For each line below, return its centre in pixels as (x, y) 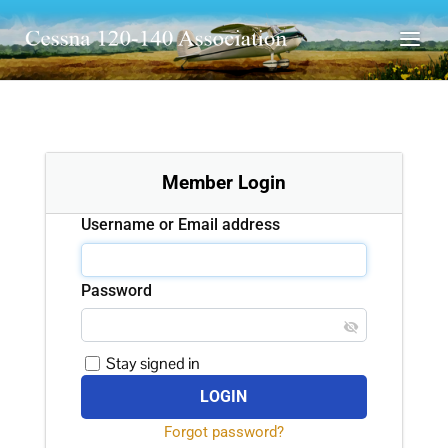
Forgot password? (223, 432)
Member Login (223, 183)
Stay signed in (152, 364)
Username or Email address (181, 225)
